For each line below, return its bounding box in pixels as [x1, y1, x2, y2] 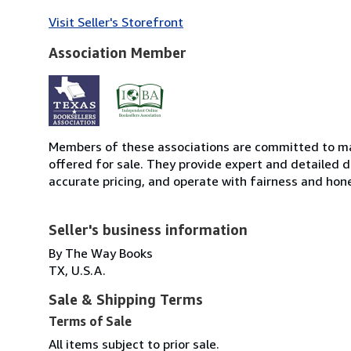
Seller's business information [49, 220, 248, 238]
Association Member [49, 43, 186, 61]
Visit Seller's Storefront [49, 13, 183, 30]
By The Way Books [49, 244, 153, 261]
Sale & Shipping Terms [49, 290, 203, 308]
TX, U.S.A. [49, 262, 106, 278]
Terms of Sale [49, 313, 132, 329]
